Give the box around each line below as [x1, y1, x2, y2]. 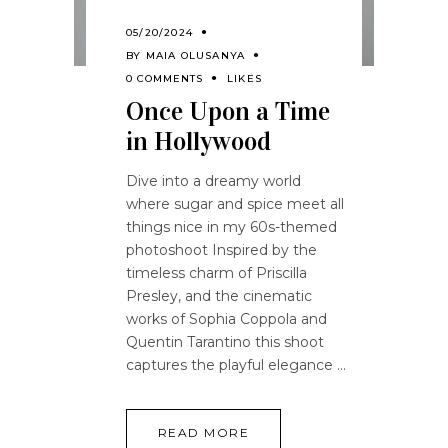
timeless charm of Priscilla [126, 263, 307, 282]
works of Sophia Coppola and [126, 309, 327, 328]
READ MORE [158, 424, 249, 440]
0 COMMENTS [126, 71, 203, 85]
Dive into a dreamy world [126, 171, 301, 190]
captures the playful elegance [126, 355, 337, 374]
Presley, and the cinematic [126, 286, 312, 305]
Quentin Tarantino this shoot [126, 332, 324, 351]
